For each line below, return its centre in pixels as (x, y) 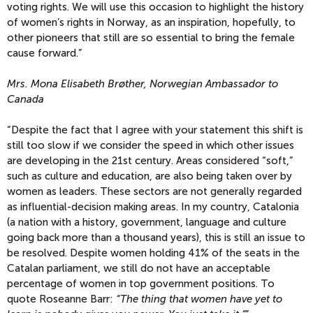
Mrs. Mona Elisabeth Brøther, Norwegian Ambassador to (143, 84)
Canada (26, 99)
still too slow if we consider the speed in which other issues (151, 145)
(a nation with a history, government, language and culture (147, 222)
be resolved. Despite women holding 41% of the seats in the (153, 253)
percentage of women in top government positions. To (141, 284)
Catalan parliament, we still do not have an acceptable (139, 268)
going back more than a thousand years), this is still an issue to (156, 238)
